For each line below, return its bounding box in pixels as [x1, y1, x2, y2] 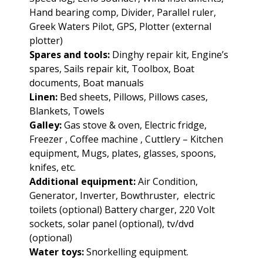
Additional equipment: [29, 175, 136, 188]
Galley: [29, 119, 62, 132]
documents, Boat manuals [29, 76, 144, 90]
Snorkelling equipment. [84, 245, 188, 259]
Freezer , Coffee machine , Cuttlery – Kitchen [29, 133, 223, 146]
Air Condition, [136, 175, 198, 188]
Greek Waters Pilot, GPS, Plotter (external [29, 20, 211, 33]
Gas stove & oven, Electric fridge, [62, 119, 207, 132]
